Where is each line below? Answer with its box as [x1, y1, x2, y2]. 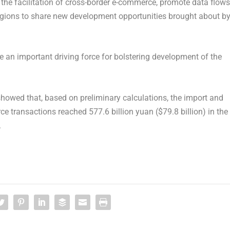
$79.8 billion [158, 106, 203, 117]
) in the [202, 106, 228, 117]
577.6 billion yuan [88, 106, 154, 117]
